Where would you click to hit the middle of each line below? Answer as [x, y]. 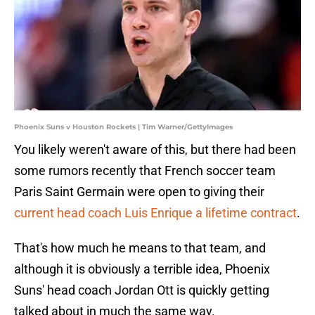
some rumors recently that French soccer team [145, 171]
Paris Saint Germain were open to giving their [139, 192]
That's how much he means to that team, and [140, 248]
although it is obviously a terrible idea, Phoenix [142, 269]
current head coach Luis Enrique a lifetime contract [155, 213]
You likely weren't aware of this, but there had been [155, 150]
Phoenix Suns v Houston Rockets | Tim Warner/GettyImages [123, 127]
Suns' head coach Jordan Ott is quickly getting [142, 290]
